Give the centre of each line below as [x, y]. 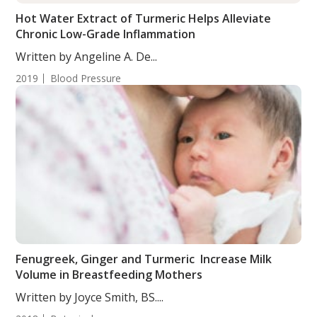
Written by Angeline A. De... [87, 57]
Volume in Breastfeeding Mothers [109, 275]
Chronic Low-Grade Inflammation [106, 34]
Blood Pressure [86, 78]
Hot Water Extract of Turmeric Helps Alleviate [144, 18]
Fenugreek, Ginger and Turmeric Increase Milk [144, 259]
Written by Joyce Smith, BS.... [90, 297]
